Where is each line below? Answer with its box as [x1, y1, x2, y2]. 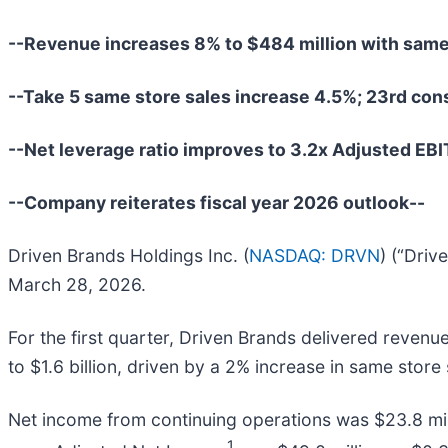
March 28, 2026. [8, 273, 146, 295]
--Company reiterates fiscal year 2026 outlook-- [8, 191, 425, 213]
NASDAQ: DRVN [249, 244, 380, 266]
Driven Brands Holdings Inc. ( [8, 244, 249, 266]
